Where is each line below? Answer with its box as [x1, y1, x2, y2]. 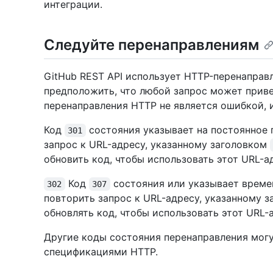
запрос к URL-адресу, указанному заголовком [44, 138, 270, 151]
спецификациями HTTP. [44, 246, 158, 258]
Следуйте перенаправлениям [44, 35, 259, 54]
